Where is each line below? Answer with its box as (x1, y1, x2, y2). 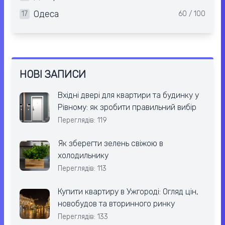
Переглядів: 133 (58, 212, 108, 221)
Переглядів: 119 (58, 116, 107, 125)
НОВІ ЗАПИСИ (20, 68, 86, 81)
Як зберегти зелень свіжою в (58, 139, 163, 149)
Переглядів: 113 (58, 164, 106, 173)
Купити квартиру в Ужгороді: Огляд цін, (58, 187, 198, 197)
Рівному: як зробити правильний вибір (58, 102, 196, 113)
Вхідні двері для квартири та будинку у (58, 90, 199, 100)
